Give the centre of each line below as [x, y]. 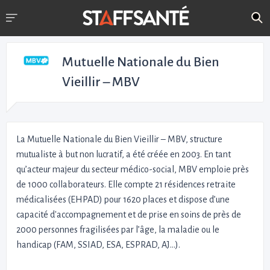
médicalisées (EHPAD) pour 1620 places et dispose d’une [123, 199]
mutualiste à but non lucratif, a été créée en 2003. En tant [124, 154]
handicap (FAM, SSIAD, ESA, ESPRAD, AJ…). [98, 245]
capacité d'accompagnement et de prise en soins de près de [129, 215]
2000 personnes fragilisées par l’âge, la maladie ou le [118, 230]
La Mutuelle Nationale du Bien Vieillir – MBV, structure [119, 139]
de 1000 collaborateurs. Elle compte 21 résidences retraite [126, 184]
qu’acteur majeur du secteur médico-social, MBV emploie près [133, 169]
